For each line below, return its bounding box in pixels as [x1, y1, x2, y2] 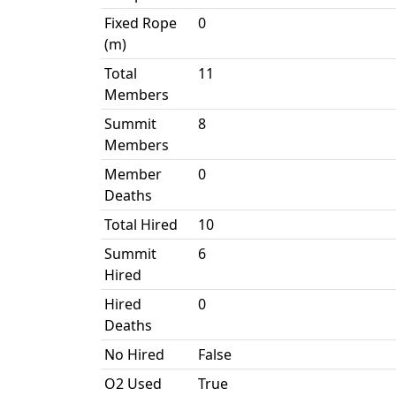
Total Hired [104, 215, 178, 234]
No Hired [104, 345, 164, 364]
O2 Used [104, 374, 162, 393]
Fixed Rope [104, 13, 177, 33]
